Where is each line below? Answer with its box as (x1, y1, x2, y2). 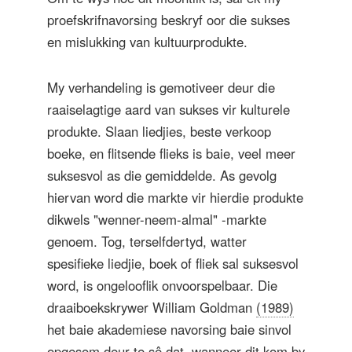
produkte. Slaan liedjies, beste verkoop (47, 121, 271, 141)
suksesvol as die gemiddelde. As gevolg (47, 165, 277, 185)
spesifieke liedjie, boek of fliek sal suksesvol (47, 253, 299, 273)
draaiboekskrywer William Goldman (47, 297, 256, 317)
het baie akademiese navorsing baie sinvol (47, 319, 291, 339)
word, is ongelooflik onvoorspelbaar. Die (47, 275, 277, 295)
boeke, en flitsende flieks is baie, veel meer (47, 143, 295, 163)
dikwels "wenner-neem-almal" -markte (47, 209, 266, 229)
